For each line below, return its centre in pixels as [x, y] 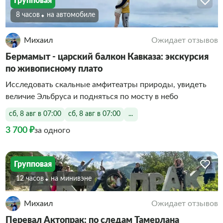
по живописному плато [54, 69]
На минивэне [73, 178]
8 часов [28, 15]
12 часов [30, 178]
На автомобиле [73, 15]
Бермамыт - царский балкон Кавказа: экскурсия [107, 57]
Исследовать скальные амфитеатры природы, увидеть [106, 84]
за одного [52, 130]
